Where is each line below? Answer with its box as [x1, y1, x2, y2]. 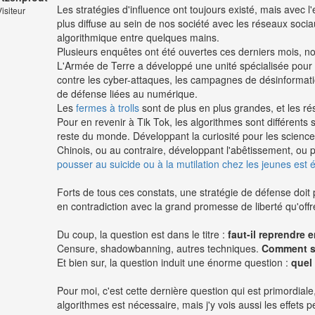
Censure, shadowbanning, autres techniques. [57, 241, 262, 256]
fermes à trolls [76, 101, 139, 115]
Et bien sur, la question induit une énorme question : [57, 255, 291, 270]
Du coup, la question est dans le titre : [57, 227, 228, 242]
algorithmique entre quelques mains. [57, 30, 219, 45]
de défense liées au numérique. [57, 86, 198, 101]
